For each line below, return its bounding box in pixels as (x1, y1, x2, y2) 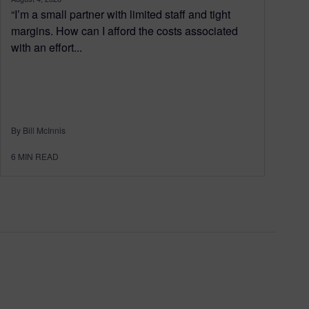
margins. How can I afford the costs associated (11, 22, 238, 39)
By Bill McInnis (11, 123, 66, 136)
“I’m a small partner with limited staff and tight (11, 6, 230, 22)
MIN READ (18, 150, 59, 162)
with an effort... (11, 39, 82, 55)
